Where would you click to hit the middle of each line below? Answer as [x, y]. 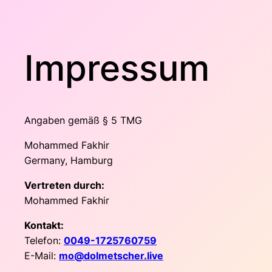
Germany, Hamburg [69, 160]
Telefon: [44, 240]
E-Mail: [42, 255]
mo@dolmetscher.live [111, 255]
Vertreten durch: [64, 185]
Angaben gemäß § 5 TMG [83, 120]
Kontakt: [44, 225]
